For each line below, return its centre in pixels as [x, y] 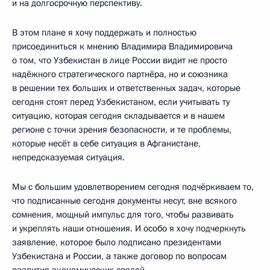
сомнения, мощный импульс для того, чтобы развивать [123, 215]
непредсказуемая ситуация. [68, 157]
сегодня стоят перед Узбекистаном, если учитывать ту [121, 102]
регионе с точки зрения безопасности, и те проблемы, [122, 130]
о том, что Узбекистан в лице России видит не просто [120, 60]
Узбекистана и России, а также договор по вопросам [119, 256]
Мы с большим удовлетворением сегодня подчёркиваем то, [133, 187]
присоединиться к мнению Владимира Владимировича [122, 46]
